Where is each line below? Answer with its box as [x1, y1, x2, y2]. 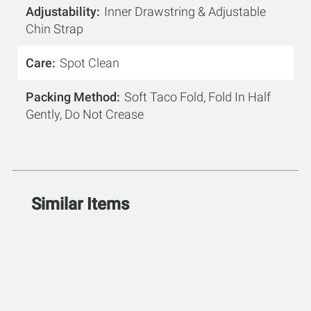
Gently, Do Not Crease [26, 107, 144, 121]
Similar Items [31, 194, 129, 214]
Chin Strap [26, 22, 83, 36]
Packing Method [26, 90, 117, 104]
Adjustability [26, 4, 96, 19]
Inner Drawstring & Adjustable [104, 4, 266, 19]
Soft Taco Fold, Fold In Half [124, 90, 271, 104]
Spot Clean [60, 56, 119, 70]
